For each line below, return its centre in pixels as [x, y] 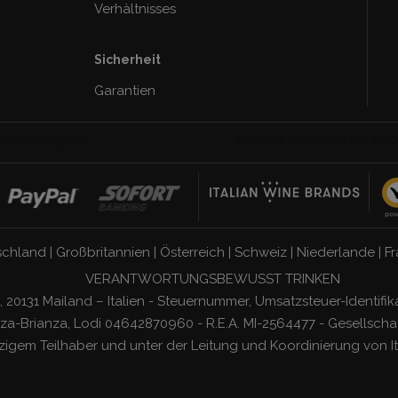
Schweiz [260, 252]
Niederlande [335, 252]
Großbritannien [103, 252]
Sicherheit [127, 59]
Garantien [124, 90]
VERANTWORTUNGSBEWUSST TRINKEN [212, 279]
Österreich [192, 252]
